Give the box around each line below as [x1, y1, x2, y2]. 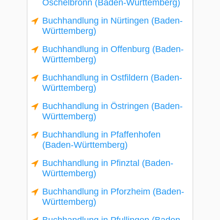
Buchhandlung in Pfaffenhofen [42, 130, 161, 139]
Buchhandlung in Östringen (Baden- [42, 101, 183, 111]
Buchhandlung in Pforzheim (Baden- [42, 187, 184, 196]
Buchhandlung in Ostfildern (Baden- [42, 73, 182, 82]
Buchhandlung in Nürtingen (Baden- [42, 16, 183, 26]
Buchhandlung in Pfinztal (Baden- [42, 158, 173, 168]
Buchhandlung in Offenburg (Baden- [42, 44, 184, 54]
